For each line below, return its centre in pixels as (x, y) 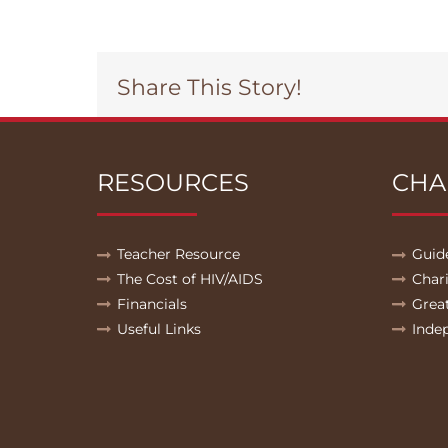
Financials (152, 304)
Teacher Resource (178, 254)
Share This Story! (209, 87)
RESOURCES (173, 183)
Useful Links (159, 329)
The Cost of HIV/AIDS (190, 279)
